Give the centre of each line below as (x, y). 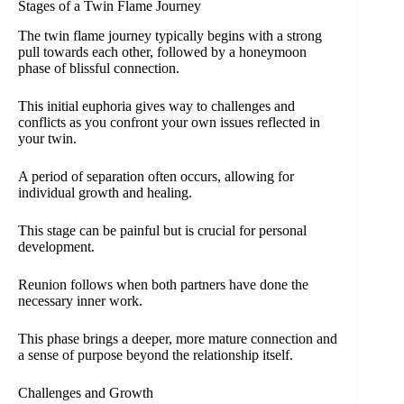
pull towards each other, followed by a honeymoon (162, 51)
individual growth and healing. (105, 192)
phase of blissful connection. (99, 68)
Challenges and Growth (86, 392)
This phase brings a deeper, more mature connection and (178, 338)
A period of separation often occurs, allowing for (156, 176)
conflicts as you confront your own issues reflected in (169, 122)
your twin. (47, 138)
